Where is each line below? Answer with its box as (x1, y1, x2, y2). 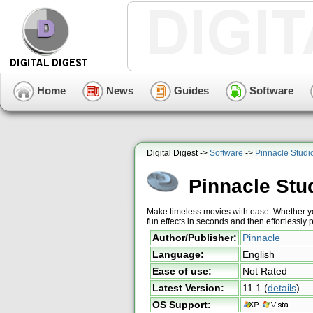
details (268, 282, 296, 293)
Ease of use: (152, 265, 212, 277)
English (242, 249, 275, 260)
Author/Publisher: (152, 232, 237, 243)
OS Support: (152, 299, 211, 310)
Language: (152, 249, 204, 260)
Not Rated (242, 265, 287, 277)
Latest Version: (152, 282, 224, 293)
